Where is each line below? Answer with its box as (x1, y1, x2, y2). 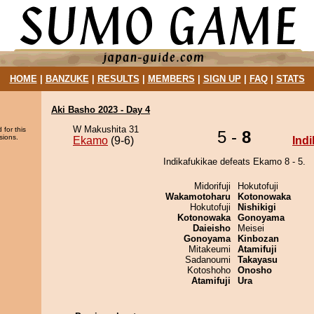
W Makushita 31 (73, 124, 139, 135)
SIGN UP (203, 74, 241, 84)
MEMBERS (147, 74, 195, 84)
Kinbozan (238, 233, 279, 244)
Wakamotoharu (165, 191, 231, 202)
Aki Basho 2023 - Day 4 (51, 104, 150, 115)
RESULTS (97, 74, 139, 84)
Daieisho (193, 223, 231, 233)
